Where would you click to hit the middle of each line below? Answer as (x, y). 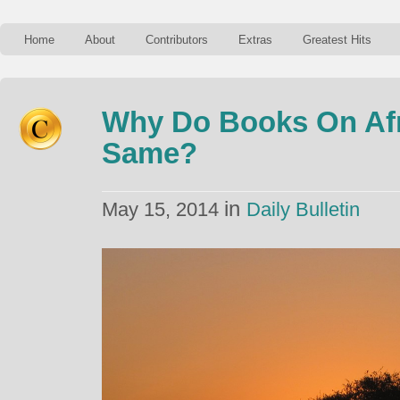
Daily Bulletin (303, 209)
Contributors (177, 40)
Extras (255, 40)
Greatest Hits (337, 40)
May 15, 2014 (163, 209)
